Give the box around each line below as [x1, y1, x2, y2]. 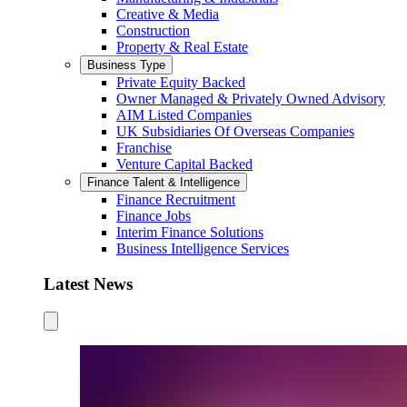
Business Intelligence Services [116, 241, 289, 257]
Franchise [116, 140, 172, 156]
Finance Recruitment [116, 192, 235, 208]
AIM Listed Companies [116, 107, 252, 124]
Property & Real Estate [116, 39, 248, 55]
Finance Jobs [116, 208, 191, 224]
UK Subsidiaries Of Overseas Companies [116, 124, 354, 140]
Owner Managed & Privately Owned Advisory [116, 91, 385, 107]
